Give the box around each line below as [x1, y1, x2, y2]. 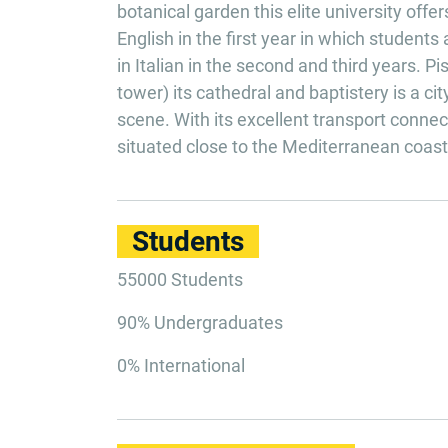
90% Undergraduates [117, 312, 283, 333]
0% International [117, 355, 245, 376]
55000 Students [117, 269, 243, 290]
